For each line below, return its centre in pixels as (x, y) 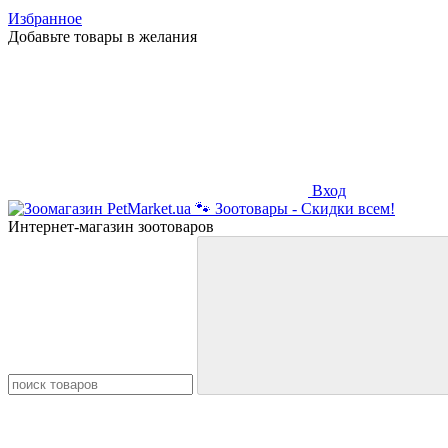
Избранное (45, 18)
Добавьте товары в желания (102, 36)
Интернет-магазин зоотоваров (111, 226)
